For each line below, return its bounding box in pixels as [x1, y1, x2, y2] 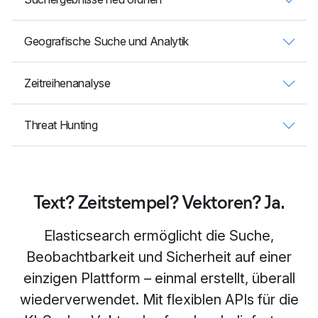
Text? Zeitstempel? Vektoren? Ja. [33, 191, 285, 214]
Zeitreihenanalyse [24, 76, 111, 90]
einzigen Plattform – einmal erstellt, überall [23, 270, 295, 287]
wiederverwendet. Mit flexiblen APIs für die [19, 291, 299, 308]
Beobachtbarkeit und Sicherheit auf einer [26, 248, 292, 265]
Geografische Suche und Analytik [24, 34, 190, 48]
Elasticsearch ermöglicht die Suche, [44, 227, 274, 244]
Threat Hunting [24, 118, 98, 132]
